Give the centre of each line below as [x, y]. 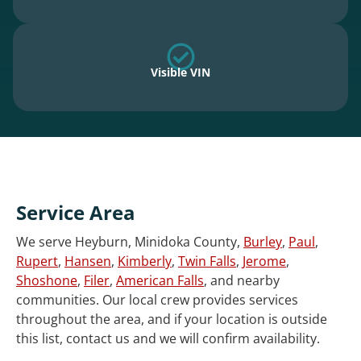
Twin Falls [207, 261]
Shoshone [47, 281]
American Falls [160, 281]
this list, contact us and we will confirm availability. [168, 339]
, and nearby [242, 281]
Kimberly [145, 261]
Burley [263, 242]
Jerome [264, 261]
